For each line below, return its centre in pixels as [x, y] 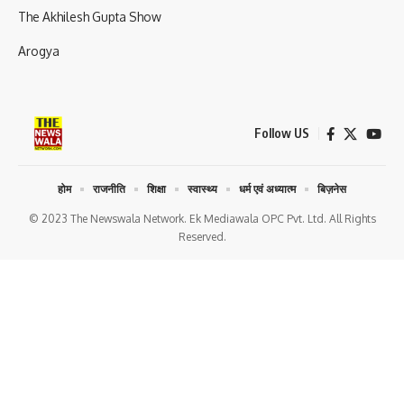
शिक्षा [156, 189]
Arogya [39, 51]
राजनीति [109, 189]
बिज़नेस [332, 189]
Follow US [282, 133]
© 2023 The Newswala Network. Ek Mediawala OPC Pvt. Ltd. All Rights [202, 219]
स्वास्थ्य [202, 189]
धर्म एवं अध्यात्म [267, 189]
